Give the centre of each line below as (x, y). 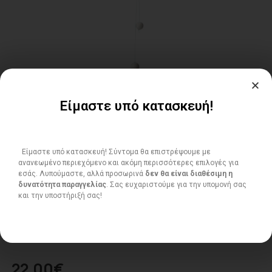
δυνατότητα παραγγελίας (62, 184)
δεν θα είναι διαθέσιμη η (189, 173)
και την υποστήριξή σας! (60, 195)
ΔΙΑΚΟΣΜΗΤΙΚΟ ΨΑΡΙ (51, 239)
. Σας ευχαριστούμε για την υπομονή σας (176, 184)
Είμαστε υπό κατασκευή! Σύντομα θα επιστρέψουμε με (114, 151)
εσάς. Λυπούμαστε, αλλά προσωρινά (82, 173)
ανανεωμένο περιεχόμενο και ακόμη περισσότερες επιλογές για (128, 162)
